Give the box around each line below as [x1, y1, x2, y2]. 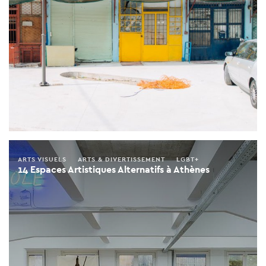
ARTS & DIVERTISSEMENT [78, 154, 165, 163]
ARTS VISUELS [18, 154, 66, 163]
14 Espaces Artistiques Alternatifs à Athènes [18, 163, 210, 176]
